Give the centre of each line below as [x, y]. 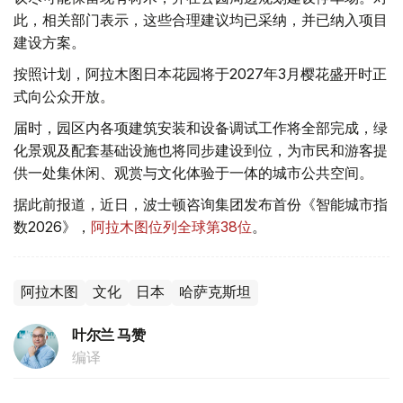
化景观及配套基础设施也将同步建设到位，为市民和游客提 [201, 150]
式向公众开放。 [64, 96]
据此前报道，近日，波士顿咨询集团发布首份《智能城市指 [201, 204]
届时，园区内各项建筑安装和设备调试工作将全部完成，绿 [201, 127]
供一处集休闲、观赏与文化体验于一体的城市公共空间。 [193, 172]
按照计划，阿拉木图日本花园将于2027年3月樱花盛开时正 [200, 73]
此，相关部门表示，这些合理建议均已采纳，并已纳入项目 [201, 19]
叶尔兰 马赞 [109, 335]
